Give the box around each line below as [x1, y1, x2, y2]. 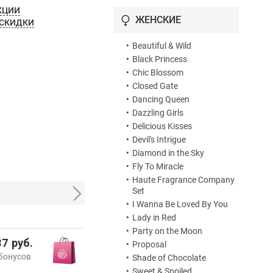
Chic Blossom [132, 68, 183, 78]
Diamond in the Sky [132, 148, 204, 158]
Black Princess [132, 54, 187, 65]
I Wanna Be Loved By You [132, 199, 228, 210]
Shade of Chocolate [132, 253, 206, 263]
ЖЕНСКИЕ [135, 14, 181, 26]
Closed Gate [132, 81, 178, 91]
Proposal [132, 239, 166, 250]
